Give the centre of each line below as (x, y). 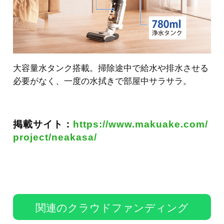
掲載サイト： (43, 124)
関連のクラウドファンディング (112, 207)
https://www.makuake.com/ (140, 124)
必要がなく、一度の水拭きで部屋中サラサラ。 (102, 81)
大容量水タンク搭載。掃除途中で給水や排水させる (111, 68)
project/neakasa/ (55, 137)
